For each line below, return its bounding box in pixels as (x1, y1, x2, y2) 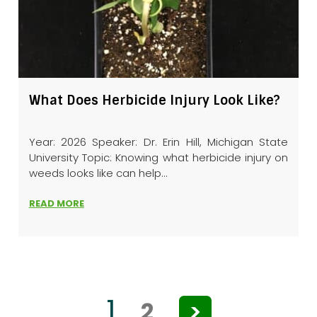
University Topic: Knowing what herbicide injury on (28, 150, 289, 166)
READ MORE (28, 197, 84, 211)
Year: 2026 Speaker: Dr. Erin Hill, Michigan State (28, 134, 289, 150)
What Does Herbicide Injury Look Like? (28, 92, 280, 110)
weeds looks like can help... (28, 166, 168, 181)
